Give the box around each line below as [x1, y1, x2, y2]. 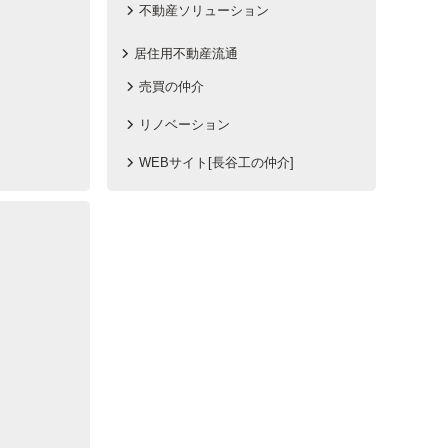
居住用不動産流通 [134, 46, 239, 61]
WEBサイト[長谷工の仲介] [139, 155, 295, 170]
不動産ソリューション [139, 3, 270, 18]
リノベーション [139, 117, 231, 132]
